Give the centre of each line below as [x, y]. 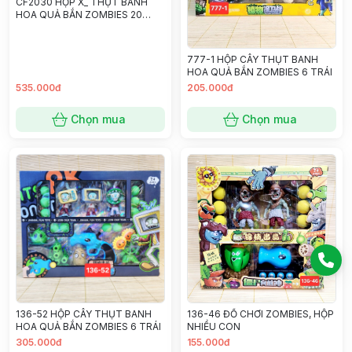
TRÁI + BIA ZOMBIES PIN [71, 27]
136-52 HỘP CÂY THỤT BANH [84, 314]
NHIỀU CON [214, 326]
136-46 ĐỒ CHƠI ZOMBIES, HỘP [260, 314]
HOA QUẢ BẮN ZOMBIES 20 [79, 14]
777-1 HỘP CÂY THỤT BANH [253, 59]
